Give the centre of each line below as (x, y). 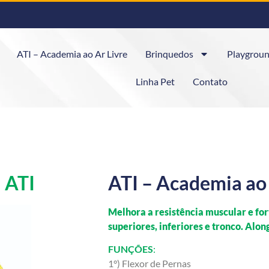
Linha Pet (156, 81)
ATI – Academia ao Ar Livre (72, 54)
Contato (210, 81)
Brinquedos (169, 54)
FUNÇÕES (131, 249)
